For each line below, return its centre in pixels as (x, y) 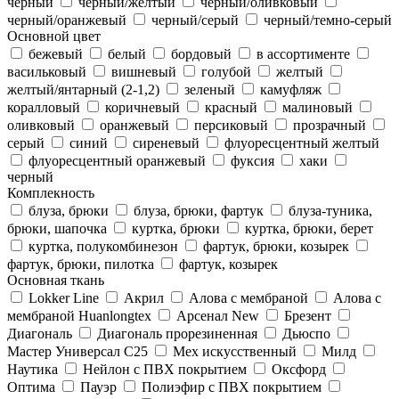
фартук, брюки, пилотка (81, 264)
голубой (226, 71)
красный (231, 107)
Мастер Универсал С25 (77, 351)
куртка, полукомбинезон (103, 246)
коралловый (44, 107)
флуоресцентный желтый (302, 142)
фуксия (252, 160)
